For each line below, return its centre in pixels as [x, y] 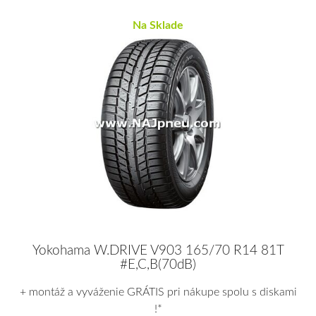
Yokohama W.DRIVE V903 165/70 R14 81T [158, 251]
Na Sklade [158, 25]
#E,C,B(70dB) [158, 265]
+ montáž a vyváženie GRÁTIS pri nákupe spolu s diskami [158, 292]
